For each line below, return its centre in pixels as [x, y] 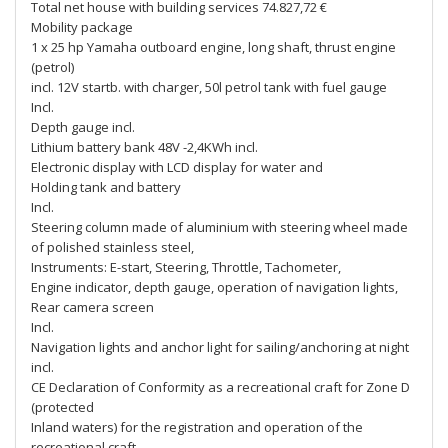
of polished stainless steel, [112, 247]
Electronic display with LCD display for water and [177, 167]
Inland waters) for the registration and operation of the [197, 427]
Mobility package [82, 27]
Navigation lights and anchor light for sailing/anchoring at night [220, 347]
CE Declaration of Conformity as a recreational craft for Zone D [220, 387]
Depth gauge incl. [83, 127]
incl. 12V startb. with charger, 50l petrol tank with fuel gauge [209, 87]
